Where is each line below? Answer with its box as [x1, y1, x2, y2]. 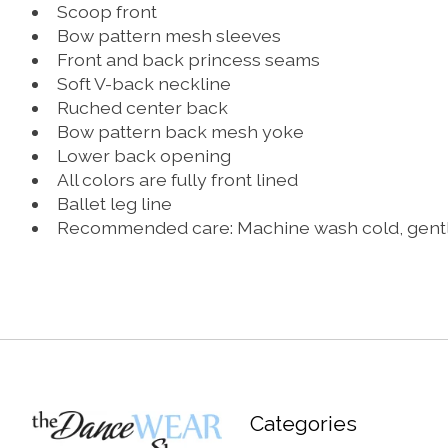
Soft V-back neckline [56, 72, 231, 94]
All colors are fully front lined [56, 168, 298, 190]
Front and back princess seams [56, 48, 320, 70]
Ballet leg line [56, 192, 172, 214]
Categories [249, 411, 357, 437]
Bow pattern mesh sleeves [56, 24, 281, 46]
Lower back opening [56, 144, 231, 166]
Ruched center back [56, 96, 228, 118]
